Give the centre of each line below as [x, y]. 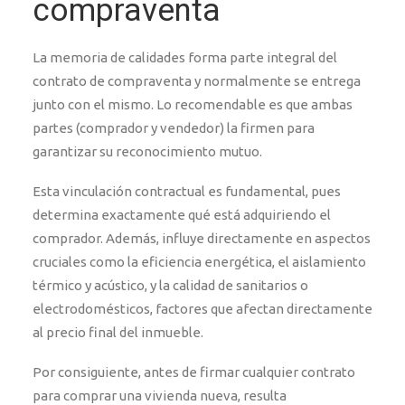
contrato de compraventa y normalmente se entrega [197, 81]
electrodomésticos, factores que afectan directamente [202, 309]
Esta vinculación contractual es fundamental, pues [187, 191]
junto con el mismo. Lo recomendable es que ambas [193, 104]
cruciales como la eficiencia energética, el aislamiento [199, 262]
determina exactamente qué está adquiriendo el [182, 215]
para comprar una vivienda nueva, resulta [160, 396]
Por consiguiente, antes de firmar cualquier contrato [194, 372]
